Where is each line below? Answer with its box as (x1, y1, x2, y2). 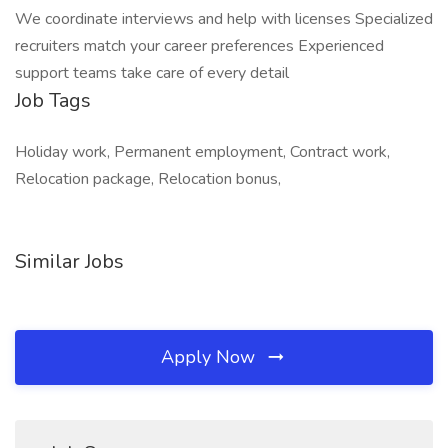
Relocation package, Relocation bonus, (15, 168, 281, 190)
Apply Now (161, 345, 260, 369)
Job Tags (15, 87, 91, 114)
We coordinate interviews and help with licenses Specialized (15, 8, 433, 30)
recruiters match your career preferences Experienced (15, 35, 384, 57)
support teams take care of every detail (15, 62, 289, 84)
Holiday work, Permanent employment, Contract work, (15, 141, 390, 163)
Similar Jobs (15, 248, 124, 275)
